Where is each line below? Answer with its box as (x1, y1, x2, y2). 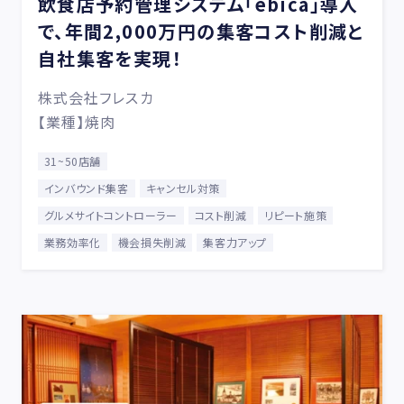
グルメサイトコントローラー (43, 207, 178, 223)
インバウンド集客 (43, 180, 129, 196)
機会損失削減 (117, 234, 187, 250)
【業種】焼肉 (37, 111, 116, 133)
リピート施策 (263, 207, 327, 223)
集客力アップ (203, 234, 267, 250)
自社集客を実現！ (37, 45, 182, 71)
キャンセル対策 (145, 180, 220, 196)
